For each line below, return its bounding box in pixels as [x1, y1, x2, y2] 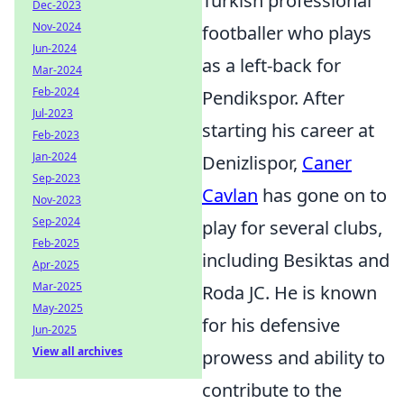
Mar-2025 [32, 279, 82, 294]
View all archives [32, 344, 123, 359]
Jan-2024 [32, 149, 77, 164]
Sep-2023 [32, 170, 80, 186]
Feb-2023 [32, 127, 79, 142]
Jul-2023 [32, 106, 73, 121]
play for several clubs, [202, 215, 382, 240]
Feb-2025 [32, 235, 79, 251]
